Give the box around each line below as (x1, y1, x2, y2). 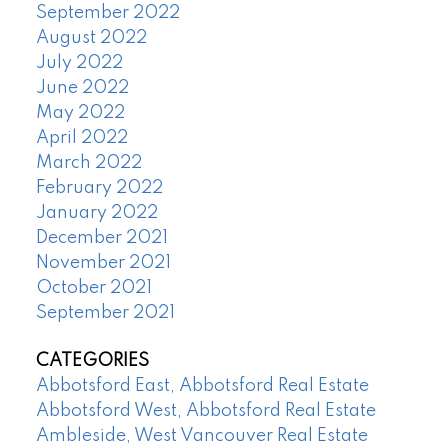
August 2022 (35, 29, 147, 48)
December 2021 (35, 229, 168, 248)
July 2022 (35, 54, 123, 73)
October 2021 (35, 279, 152, 298)
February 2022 (35, 179, 163, 198)
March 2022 (35, 154, 142, 173)
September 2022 (35, 4, 180, 23)
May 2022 (35, 104, 125, 123)
